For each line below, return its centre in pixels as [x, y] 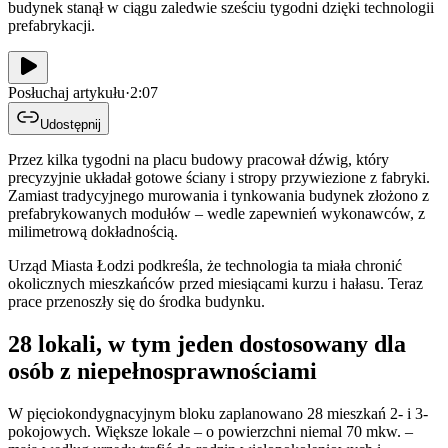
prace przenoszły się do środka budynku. [136, 301]
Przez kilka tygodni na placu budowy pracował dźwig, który [198, 159]
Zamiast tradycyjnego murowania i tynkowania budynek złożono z [218, 195]
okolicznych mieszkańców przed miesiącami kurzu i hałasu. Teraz [215, 283]
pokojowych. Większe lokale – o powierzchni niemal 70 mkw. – [210, 431]
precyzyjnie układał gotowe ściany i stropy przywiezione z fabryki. [219, 177]
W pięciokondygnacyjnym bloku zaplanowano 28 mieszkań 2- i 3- [218, 413]
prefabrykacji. [51, 25]
